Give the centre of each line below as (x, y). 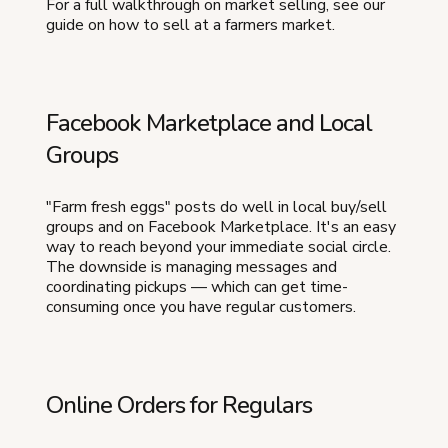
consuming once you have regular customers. (201, 306)
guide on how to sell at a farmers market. (190, 24)
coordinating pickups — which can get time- (197, 286)
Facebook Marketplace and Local (209, 122)
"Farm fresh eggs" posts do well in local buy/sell (216, 206)
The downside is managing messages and (191, 266)
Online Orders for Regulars (179, 404)
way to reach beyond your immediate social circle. (218, 246)
